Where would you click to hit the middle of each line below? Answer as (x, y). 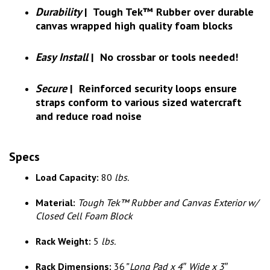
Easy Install (62, 57)
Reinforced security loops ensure (155, 89)
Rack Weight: (63, 241)
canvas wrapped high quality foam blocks (134, 26)
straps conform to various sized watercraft (139, 102)
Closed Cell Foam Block (84, 216)
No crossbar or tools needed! (166, 57)
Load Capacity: (67, 177)
